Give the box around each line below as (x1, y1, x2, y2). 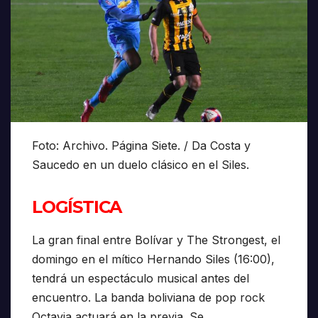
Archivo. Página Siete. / (62, 138, 192, 153)
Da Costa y (192, 138, 251, 153)
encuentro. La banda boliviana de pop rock (32, 290, 265, 305)
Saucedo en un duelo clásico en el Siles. (32, 158, 249, 172)
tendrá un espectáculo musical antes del (32, 271, 249, 286)
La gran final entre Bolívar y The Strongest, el (32, 233, 280, 248)
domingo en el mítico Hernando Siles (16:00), (32, 252, 275, 267)
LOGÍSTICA (32, 197, 122, 218)
